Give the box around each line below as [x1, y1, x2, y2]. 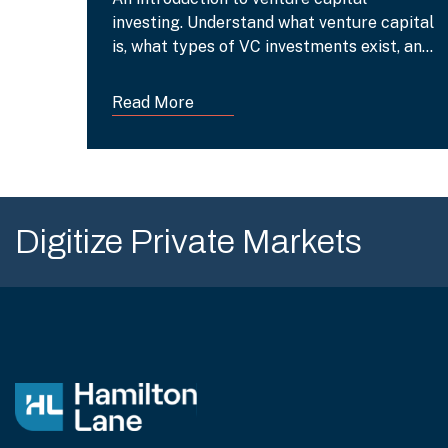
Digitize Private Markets [15, 223, 362, 260]
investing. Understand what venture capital [112, 13, 434, 32]
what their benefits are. [112, 61, 287, 80]
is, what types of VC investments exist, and [112, 37, 431, 56]
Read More [112, 93, 194, 112]
